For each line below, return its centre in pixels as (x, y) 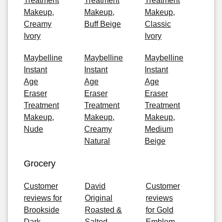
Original (99, 198)
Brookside (42, 210)
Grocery (40, 164)
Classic (158, 24)
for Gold (160, 210)
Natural (97, 141)
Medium (159, 129)
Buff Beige (103, 24)
